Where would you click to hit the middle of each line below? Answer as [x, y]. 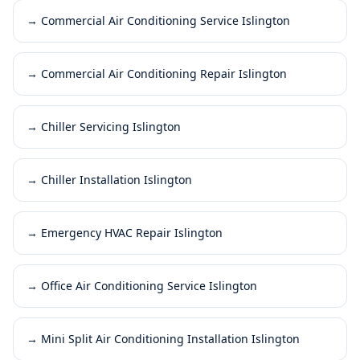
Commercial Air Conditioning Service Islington [166, 20]
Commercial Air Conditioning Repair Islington [164, 73]
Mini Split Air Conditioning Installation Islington [170, 338]
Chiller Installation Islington [117, 179]
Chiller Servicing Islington [111, 126]
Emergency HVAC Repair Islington [132, 232]
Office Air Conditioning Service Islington [149, 285]
